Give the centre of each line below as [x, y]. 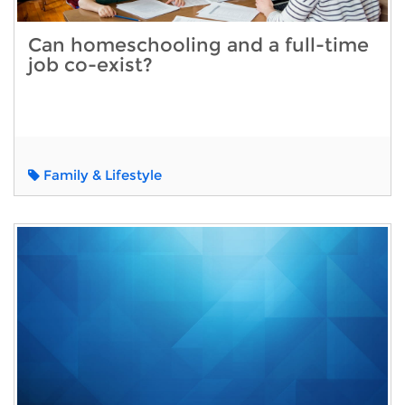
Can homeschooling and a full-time [198, 44]
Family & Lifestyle [101, 175]
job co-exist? [90, 64]
